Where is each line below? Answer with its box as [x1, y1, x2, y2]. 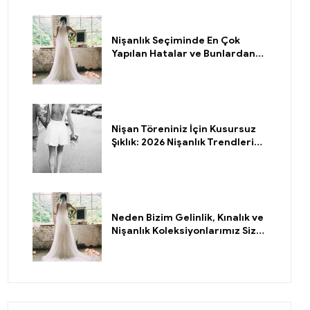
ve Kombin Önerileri [111, 149, 210, 162]
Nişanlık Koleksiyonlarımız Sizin [111, 225, 265, 237]
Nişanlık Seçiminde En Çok [111, 35, 240, 47]
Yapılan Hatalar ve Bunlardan [111, 48, 255, 60]
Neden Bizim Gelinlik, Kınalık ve [111, 212, 264, 224]
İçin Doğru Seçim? [111, 238, 199, 250]
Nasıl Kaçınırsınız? [111, 61, 201, 73]
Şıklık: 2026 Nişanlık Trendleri [111, 136, 254, 149]
